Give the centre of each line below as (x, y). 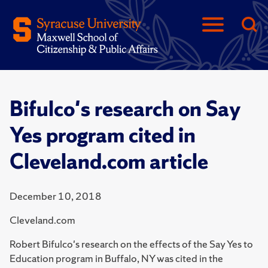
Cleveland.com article (109, 162)
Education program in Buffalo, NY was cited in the (116, 258)
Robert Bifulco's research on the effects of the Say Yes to (131, 244)
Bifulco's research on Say (125, 109)
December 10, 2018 (56, 196)
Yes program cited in (103, 135)
